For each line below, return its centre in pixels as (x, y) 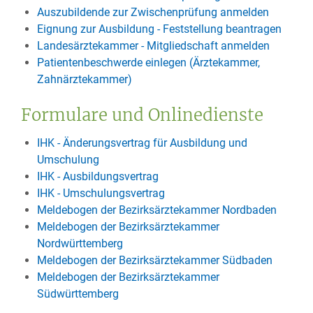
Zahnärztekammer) (84, 79)
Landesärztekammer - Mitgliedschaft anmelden (153, 45)
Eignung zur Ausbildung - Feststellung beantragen (159, 29)
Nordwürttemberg (80, 243)
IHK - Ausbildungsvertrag (97, 176)
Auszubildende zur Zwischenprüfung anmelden (153, 12)
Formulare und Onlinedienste (142, 115)
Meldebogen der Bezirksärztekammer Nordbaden (156, 210)
